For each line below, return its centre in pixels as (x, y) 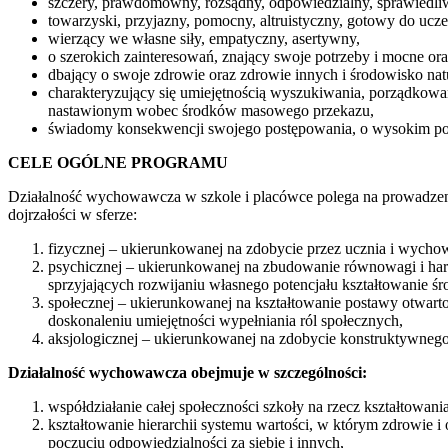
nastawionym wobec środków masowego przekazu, (211, 110)
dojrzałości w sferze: (72, 214)
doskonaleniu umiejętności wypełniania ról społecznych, (225, 320)
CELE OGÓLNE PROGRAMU (118, 162)
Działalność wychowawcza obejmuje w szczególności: (187, 372)
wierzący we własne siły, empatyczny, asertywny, (204, 38)
